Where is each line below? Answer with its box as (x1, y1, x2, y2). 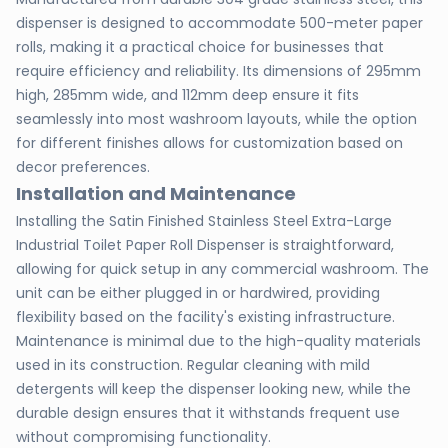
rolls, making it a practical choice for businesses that (16, 37, 384, 57)
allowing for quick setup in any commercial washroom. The (16, 259, 429, 279)
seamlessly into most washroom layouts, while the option (16, 109, 417, 129)
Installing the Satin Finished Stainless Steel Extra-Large (16, 211, 392, 231)
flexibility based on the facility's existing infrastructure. (16, 307, 395, 327)
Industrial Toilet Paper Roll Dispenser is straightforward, (16, 235, 394, 255)
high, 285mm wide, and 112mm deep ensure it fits (16, 85, 359, 105)
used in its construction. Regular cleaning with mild (16, 355, 370, 375)
